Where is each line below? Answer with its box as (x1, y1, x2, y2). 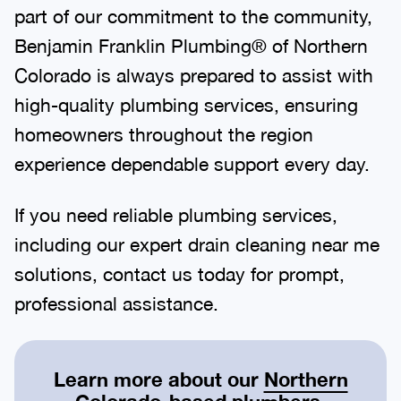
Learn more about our (53, 367, 264, 391)
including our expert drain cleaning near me (14, 233, 380, 255)
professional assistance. (14, 292, 218, 314)
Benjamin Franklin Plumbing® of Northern (14, 34, 368, 56)
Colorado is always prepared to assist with (14, 64, 373, 86)
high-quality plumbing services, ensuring (14, 93, 358, 115)
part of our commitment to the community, (14, 4, 372, 27)
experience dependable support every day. (14, 152, 370, 175)
